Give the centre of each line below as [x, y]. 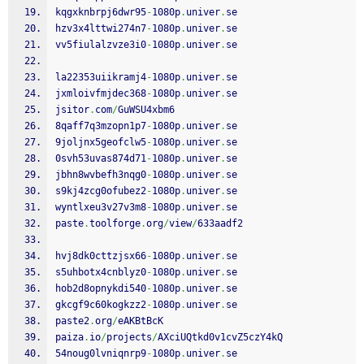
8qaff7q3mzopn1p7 [101, 126]
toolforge [115, 223]
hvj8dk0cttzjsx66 [101, 256]
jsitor [72, 110]
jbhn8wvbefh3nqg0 [101, 175]
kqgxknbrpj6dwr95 [101, 12]
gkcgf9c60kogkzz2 [101, 305]
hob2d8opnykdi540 [101, 288]
